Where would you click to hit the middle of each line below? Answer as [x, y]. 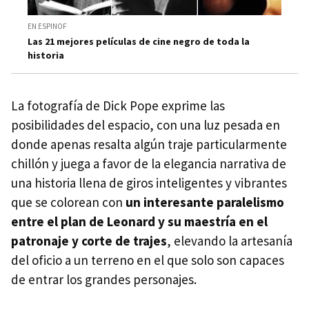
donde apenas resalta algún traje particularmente [149, 144]
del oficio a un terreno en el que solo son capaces [148, 260]
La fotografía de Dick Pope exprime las [118, 105]
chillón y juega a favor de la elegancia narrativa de [149, 163]
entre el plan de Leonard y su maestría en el [139, 221]
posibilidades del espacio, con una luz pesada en [146, 124]
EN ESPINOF [47, 26]
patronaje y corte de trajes [89, 240]
